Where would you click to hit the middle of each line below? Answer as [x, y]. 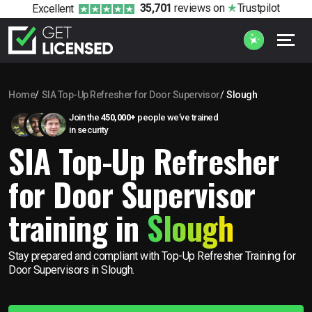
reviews [191, 8]
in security [88, 130]
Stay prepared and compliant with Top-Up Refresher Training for [152, 256]
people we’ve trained [177, 117]
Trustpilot [258, 8]
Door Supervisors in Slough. [71, 270]
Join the [85, 117]
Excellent [53, 8]
